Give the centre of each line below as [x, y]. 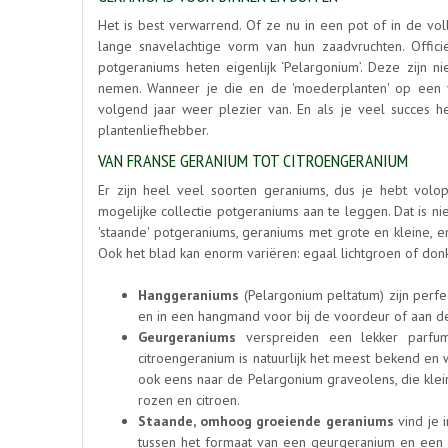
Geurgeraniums [187, 337]
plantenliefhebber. [153, 130]
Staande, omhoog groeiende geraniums [266, 421]
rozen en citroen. [190, 400]
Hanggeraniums [188, 295]
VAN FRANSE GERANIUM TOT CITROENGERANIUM [253, 161]
